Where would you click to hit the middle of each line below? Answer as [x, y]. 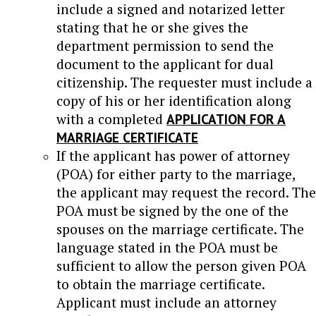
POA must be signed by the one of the [172, 210]
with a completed [111, 119]
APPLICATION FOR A [226, 119]
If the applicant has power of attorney [173, 155]
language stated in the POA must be [167, 247]
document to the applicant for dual [165, 63]
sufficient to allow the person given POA [181, 265]
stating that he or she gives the [152, 27]
